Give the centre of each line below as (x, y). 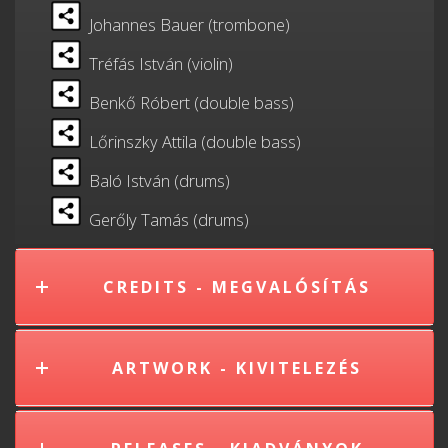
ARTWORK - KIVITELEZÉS (237, 367)
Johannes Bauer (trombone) (185, 24)
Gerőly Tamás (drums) (164, 219)
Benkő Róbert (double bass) (187, 102)
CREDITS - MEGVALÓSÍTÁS (237, 286)
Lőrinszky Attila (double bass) (190, 141)
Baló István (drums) (155, 180)
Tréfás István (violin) (156, 63)
